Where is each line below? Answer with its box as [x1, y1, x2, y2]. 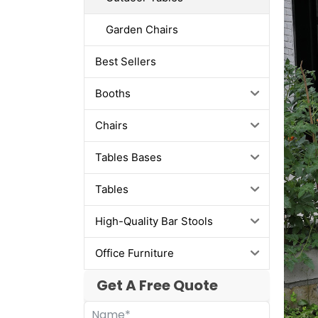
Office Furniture [94, 246, 174, 261]
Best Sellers [94, 55, 156, 69]
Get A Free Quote [96, 275, 218, 295]
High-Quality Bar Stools [94, 214, 213, 229]
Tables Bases [94, 150, 162, 165]
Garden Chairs [105, 23, 178, 37]
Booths [94, 87, 131, 101]
